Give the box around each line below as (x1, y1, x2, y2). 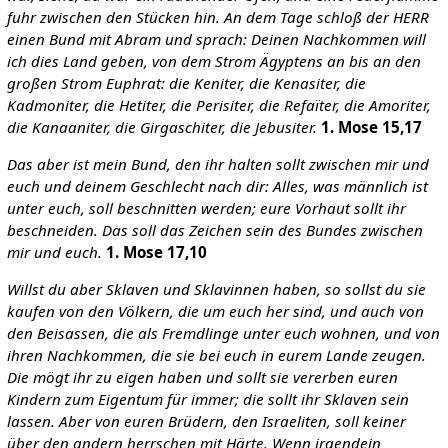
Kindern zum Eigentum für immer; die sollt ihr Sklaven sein (6, 389, 409, 410)
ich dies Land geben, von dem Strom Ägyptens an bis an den (6, 50, 421, 71)
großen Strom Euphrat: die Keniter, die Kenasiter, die (6, 72, 366, 93)
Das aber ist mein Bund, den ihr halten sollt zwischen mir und (6, 153, 429, 174)
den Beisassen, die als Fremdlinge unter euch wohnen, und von (6, 323, 440, 344)
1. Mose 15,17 (320, 116, 422, 137)
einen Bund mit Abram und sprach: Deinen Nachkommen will (6, 28, 426, 49)
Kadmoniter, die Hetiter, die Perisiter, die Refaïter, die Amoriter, (6, 94, 431, 115)
